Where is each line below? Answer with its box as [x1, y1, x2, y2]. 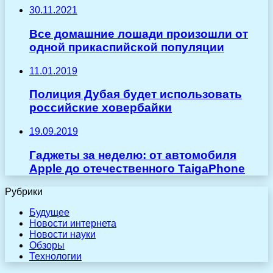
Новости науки [29, 229, 96, 240]
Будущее [29, 207, 69, 218]
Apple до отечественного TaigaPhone [29, 161, 245, 175]
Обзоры [29, 240, 65, 251]
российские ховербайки [29, 101, 172, 115]
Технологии [29, 251, 82, 262]
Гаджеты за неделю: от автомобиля [29, 148, 236, 161]
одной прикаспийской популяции [29, 40, 224, 54]
